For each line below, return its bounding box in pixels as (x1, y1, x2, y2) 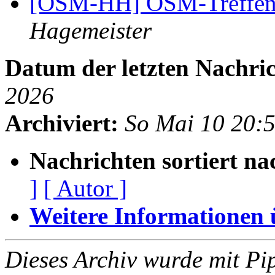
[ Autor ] (44, 175, 127, 202)
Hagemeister (29, 17, 152, 44)
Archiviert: (5, 110, 118, 137)
